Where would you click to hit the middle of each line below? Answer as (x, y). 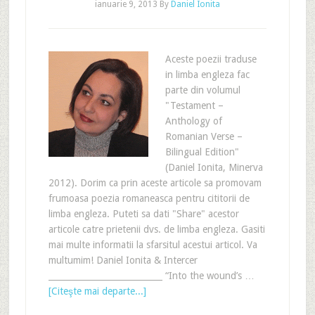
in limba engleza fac (207, 75)
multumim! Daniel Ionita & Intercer (123, 260)
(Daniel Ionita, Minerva (214, 167)
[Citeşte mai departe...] (97, 291)
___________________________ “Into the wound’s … (151, 276)
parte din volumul (202, 90)
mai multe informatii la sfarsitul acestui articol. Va (153, 245)
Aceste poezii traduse (211, 59)
